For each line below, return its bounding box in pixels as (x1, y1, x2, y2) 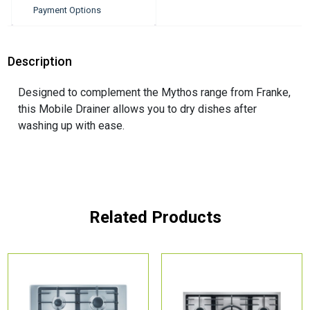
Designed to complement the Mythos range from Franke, (18, 86, 291, 100)
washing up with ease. (18, 119, 125, 133)
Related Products (89, 208, 221, 228)
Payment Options (33, 4, 102, 15)
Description (8, 54, 73, 69)
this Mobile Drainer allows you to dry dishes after (18, 102, 257, 116)
